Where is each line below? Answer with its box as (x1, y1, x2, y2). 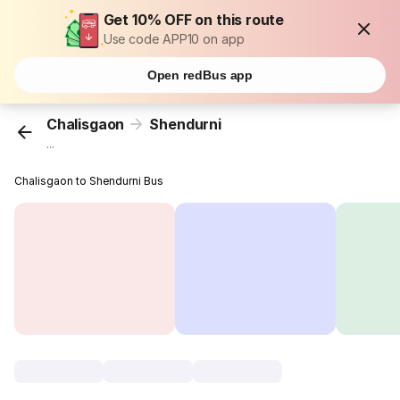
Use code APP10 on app (103, 31, 245, 46)
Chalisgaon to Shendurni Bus (14, 174, 164, 188)
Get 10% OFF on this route (103, 11, 285, 29)
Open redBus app (146, 68, 254, 82)
